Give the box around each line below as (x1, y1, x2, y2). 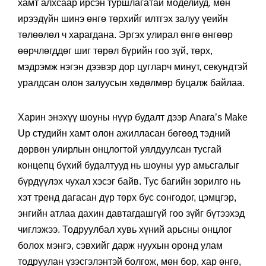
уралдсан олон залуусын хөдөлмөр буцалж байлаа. (18, 77, 245, 88)
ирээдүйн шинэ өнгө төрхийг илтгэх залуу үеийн (18, 13, 228, 24)
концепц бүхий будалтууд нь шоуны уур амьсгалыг (18, 160, 239, 170)
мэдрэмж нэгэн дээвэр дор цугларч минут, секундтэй (18, 61, 248, 72)
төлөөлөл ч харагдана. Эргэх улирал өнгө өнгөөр (18, 29, 233, 40)
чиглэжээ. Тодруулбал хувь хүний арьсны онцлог (18, 224, 232, 235)
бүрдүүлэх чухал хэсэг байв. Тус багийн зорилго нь (18, 176, 240, 186)
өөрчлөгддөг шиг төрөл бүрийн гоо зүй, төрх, (18, 45, 213, 56)
